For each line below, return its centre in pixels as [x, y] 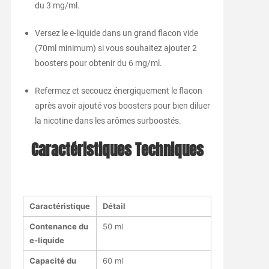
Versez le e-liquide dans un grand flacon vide [116, 33]
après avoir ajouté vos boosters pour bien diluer [122, 106]
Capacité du [53, 261]
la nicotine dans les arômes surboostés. [108, 121]
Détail [114, 206]
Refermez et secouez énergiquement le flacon [118, 91]
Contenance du [59, 227]
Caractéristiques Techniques [117, 150]
